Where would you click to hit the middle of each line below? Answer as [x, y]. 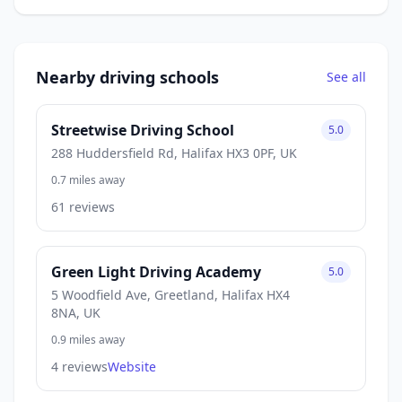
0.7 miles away [88, 179]
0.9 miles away [88, 339]
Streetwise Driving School [143, 130]
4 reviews [79, 366]
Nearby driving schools [127, 77]
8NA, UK [76, 312]
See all [346, 76]
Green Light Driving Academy [156, 271]
